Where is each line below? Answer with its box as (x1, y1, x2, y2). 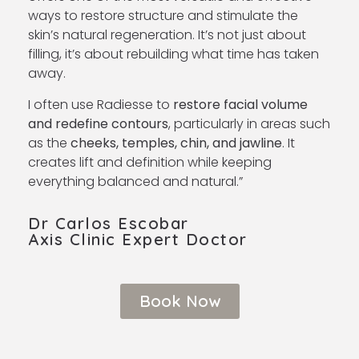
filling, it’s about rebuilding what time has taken (28, 45, 319, 64)
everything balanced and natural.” (28, 171, 243, 191)
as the (28, 133, 71, 152)
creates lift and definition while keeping (28, 152, 272, 171)
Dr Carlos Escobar (28, 212, 189, 233)
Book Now (139, 290, 220, 311)
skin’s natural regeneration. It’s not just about (28, 26, 306, 45)
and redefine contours (28, 114, 168, 133)
